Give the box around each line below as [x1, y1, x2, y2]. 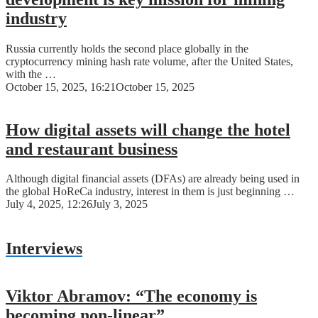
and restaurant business [6, 139, 177, 158]
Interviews [6, 239, 82, 258]
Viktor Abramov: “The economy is [6, 287, 257, 306]
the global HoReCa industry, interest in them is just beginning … [6, 185, 295, 198]
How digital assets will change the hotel [6, 120, 290, 139]
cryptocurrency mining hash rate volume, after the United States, [6, 55, 293, 67]
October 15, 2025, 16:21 [6, 80, 116, 93]
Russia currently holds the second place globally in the [6, 42, 248, 55]
